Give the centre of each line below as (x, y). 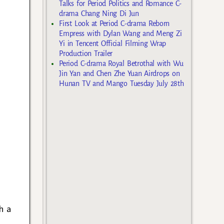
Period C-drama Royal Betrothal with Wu (121, 63)
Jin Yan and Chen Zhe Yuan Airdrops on (119, 73)
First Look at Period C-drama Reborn (114, 23)
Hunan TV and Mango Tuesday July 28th (121, 83)
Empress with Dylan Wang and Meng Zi (120, 33)
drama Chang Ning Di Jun (99, 13)
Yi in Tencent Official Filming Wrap (113, 43)
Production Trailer (86, 53)
